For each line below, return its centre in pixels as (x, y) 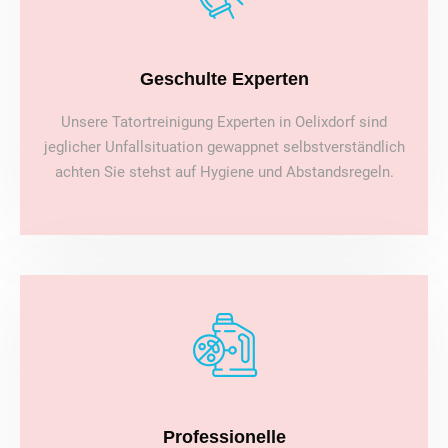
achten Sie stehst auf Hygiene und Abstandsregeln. (224, 172)
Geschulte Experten (224, 79)
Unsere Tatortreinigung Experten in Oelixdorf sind (224, 122)
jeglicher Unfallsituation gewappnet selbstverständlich (224, 147)
